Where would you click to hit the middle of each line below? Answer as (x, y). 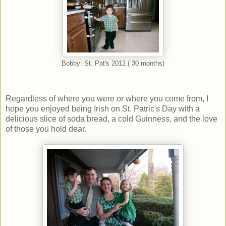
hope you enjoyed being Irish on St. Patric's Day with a (103, 109)
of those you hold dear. (46, 129)
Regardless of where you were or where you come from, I (107, 99)
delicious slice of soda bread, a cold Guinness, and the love (111, 119)
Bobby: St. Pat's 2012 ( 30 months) (113, 64)
